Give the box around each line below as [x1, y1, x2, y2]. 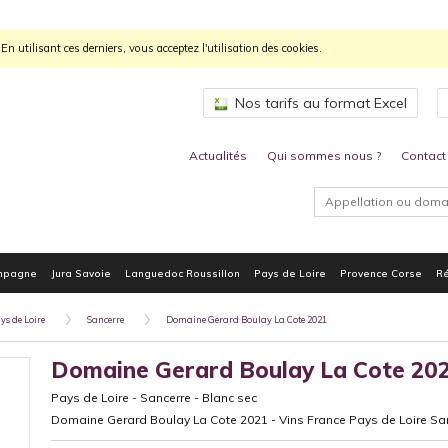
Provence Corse [340, 267, 422, 279]
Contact [401, 148, 446, 163]
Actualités [189, 148, 247, 163]
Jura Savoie [51, 267, 111, 279]
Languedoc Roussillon [125, 267, 240, 279]
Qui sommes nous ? [267, 148, 381, 163]
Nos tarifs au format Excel [234, 93, 407, 112]
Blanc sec [202, 389, 258, 405]
